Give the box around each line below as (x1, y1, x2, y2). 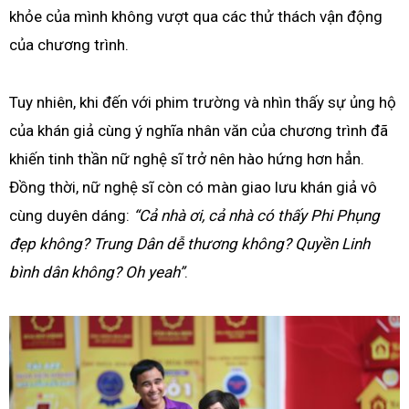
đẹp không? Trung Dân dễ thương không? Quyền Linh (9, 234, 370, 253)
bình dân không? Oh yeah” (9, 262, 184, 281)
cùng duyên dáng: (9, 205, 133, 225)
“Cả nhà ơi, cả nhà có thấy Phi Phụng (133, 205, 380, 225)
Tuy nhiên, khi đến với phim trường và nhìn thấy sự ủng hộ (9, 92, 396, 111)
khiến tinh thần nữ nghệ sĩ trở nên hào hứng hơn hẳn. (9, 149, 364, 168)
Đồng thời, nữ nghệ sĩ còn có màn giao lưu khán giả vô (9, 177, 377, 196)
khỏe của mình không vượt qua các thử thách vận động (9, 7, 383, 26)
